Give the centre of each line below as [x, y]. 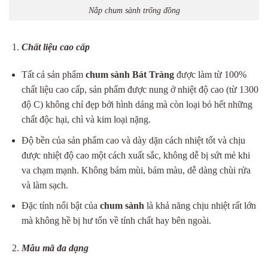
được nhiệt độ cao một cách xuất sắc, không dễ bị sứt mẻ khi [135, 155]
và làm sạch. [45, 185]
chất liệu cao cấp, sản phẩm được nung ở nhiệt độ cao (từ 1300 [140, 90]
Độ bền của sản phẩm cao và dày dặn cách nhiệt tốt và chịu [133, 140]
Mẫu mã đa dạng [55, 248]
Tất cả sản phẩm [53, 75]
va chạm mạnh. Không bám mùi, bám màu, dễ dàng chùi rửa [136, 170]
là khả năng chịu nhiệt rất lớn [200, 206]
